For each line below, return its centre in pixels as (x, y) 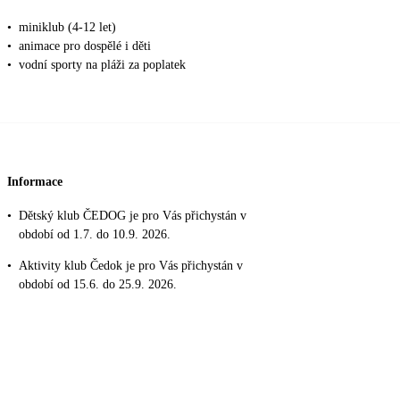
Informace (35, 182)
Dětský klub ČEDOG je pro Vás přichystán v (133, 216)
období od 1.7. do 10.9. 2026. (95, 235)
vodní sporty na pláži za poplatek (102, 64)
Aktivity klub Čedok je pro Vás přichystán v (131, 266)
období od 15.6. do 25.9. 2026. (98, 285)
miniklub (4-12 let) (67, 27)
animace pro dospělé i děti (85, 46)
